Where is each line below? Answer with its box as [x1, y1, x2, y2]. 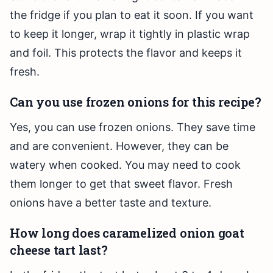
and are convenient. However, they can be [10, 140, 229, 153]
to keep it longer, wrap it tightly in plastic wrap [10, 27, 250, 41]
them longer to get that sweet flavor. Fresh [10, 177, 233, 191]
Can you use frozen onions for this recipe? [10, 94, 261, 110]
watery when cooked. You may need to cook [10, 158, 241, 172]
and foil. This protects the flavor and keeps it [10, 46, 242, 60]
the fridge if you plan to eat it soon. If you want [10, 9, 253, 22]
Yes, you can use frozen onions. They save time [10, 121, 255, 134]
